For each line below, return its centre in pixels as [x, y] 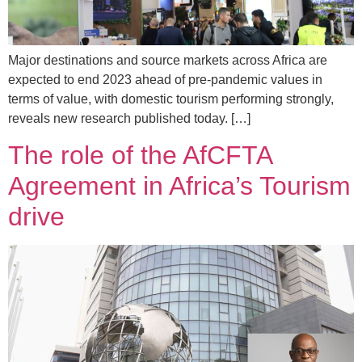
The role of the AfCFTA [140, 155]
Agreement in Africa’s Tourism [179, 185]
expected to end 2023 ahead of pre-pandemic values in [165, 79]
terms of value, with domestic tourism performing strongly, [171, 99]
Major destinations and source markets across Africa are [168, 60]
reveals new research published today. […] [129, 118]
